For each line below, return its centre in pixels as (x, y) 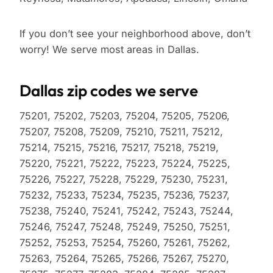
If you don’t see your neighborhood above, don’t (135, 34)
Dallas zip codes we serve (109, 91)
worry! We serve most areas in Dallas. (109, 50)
